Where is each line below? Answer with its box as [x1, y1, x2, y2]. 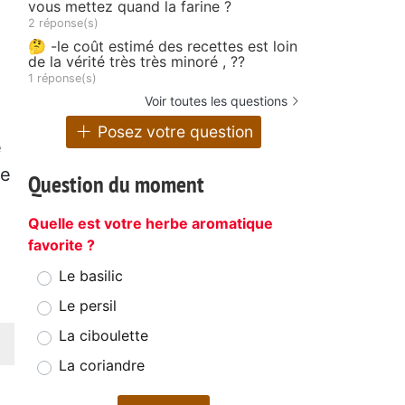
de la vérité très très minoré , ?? [28, 52, 245, 71]
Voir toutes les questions [145, 92, 287, 108]
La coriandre [59, 356, 145, 375]
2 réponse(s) [28, 15, 99, 30]
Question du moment [28, 169, 204, 200]
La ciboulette [59, 326, 148, 345]
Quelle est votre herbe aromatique [28, 214, 273, 233]
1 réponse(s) [28, 71, 97, 85]
